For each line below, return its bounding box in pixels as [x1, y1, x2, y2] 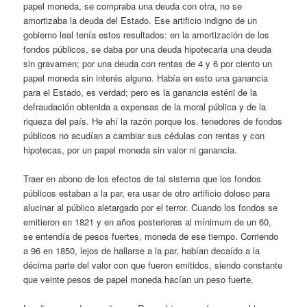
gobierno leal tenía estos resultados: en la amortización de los [23, 28, 270, 41]
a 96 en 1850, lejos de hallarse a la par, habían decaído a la [23, 244, 260, 258]
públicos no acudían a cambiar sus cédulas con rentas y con [23, 129, 265, 142]
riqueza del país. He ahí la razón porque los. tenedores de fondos [23, 114, 283, 127]
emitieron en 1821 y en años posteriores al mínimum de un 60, [23, 215, 272, 229]
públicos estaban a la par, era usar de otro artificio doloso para [23, 186, 271, 200]
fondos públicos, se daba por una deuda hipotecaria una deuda [23, 42, 272, 56]
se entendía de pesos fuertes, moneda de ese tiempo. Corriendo [23, 230, 279, 243]
